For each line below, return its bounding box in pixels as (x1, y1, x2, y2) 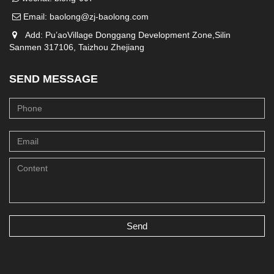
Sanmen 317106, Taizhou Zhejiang (9, 42, 144, 52)
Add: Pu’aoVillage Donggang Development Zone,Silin (20, 29, 231, 40)
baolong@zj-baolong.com (50, 11, 149, 21)
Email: (21, 11, 50, 21)
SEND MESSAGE (9, 72, 98, 85)
